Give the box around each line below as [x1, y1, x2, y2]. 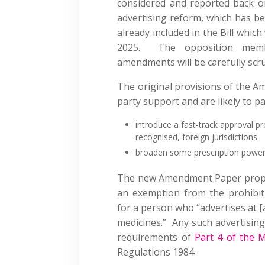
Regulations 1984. [117, 245, 196, 258]
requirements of [117, 230, 195, 244]
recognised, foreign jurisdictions [135, 131, 258, 143]
